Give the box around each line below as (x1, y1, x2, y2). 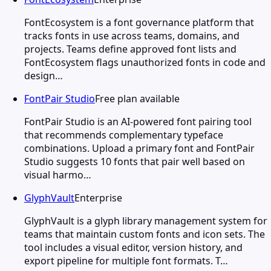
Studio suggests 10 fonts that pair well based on (24, 154, 245, 168)
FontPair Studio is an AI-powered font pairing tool (24, 114, 252, 128)
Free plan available (95, 91, 180, 105)
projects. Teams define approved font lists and (24, 42, 237, 56)
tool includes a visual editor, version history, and (24, 240, 243, 254)
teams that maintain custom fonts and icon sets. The (24, 227, 265, 241)
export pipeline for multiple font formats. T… (24, 253, 228, 267)
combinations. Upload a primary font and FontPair (24, 141, 255, 155)
